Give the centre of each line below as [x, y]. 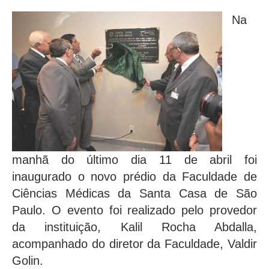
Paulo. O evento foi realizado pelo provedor [134, 210]
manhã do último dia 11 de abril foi [134, 160]
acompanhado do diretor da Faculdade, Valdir [134, 244]
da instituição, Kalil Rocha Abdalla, [134, 227]
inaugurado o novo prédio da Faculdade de [134, 177]
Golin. [28, 261]
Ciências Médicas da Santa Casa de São [134, 194]
